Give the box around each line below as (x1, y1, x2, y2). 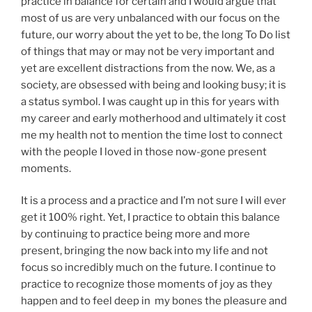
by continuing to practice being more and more (21, 228, 250, 241)
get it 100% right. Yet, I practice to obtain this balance (21, 211, 280, 224)
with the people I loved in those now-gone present (21, 145, 267, 158)
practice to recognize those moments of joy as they (21, 278, 272, 291)
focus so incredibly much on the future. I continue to (21, 261, 276, 274)
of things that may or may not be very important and (21, 45, 274, 58)
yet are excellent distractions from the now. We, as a (21, 61, 275, 75)
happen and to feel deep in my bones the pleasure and (21, 295, 287, 308)
